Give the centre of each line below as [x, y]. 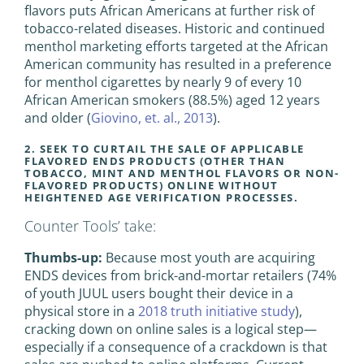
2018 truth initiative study [217, 311]
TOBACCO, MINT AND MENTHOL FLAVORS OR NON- [182, 173]
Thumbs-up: [63, 257]
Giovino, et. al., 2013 [152, 117]
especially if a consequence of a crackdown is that [176, 347]
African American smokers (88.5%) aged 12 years [172, 100]
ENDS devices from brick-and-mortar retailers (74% [180, 275]
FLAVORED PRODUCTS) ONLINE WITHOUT [152, 185]
